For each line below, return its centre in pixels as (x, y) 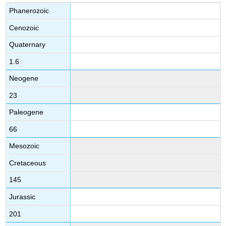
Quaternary (27, 45)
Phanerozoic (29, 11)
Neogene (24, 78)
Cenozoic (24, 27)
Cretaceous (28, 163)
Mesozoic (24, 146)
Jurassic (22, 197)
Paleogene (26, 112)
